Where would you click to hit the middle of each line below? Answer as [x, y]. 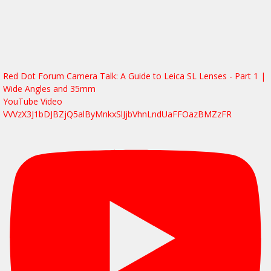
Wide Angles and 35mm [49, 89]
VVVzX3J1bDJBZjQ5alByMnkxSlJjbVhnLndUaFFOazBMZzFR [117, 114]
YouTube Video [33, 102]
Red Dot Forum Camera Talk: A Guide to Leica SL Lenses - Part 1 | [134, 76]
